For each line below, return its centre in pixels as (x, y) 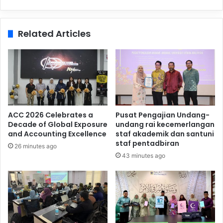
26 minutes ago (36, 146)
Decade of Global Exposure (58, 124)
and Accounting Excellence (57, 134)
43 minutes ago (144, 155)
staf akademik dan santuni (165, 134)
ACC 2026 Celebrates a (51, 115)
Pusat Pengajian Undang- (163, 115)
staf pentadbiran (147, 143)
